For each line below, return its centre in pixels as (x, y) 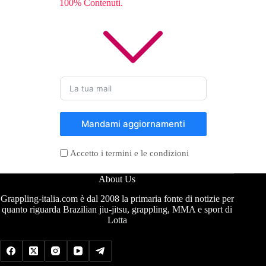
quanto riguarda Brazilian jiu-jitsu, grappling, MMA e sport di (117, 209)
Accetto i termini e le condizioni (129, 153)
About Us (117, 179)
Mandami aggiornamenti (133, 124)
